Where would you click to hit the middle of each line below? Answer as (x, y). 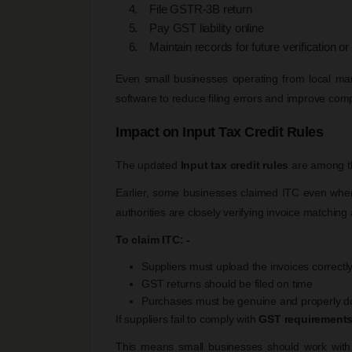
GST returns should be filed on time (227, 283)
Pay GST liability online (202, 27)
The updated (148, 165)
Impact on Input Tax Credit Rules (219, 132)
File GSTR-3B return (196, 9)
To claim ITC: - (153, 239)
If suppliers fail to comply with (187, 319)
